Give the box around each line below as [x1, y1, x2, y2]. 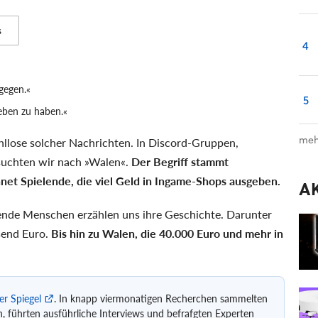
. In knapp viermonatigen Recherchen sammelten [54, 290, 268, 305]
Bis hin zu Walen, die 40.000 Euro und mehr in [51, 224, 283, 241]
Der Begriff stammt [131, 153, 229, 170]
